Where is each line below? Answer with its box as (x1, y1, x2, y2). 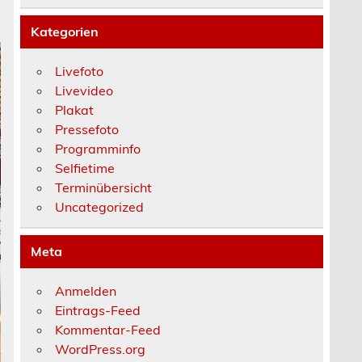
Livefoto (55, 62, 104, 79)
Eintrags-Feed (55, 301, 141, 318)
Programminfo (55, 140, 141, 157)
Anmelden (55, 282, 117, 299)
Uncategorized (55, 198, 145, 215)
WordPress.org (55, 340, 146, 357)
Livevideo (55, 82, 114, 99)
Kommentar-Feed (55, 321, 162, 338)
